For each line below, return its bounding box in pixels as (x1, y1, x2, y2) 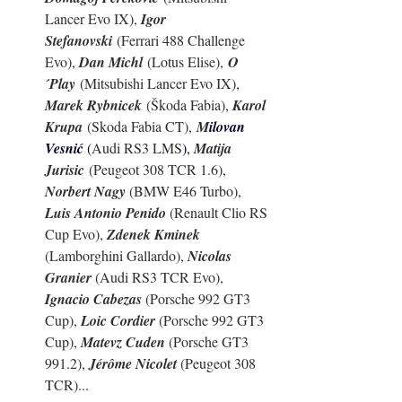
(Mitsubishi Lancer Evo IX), (75, 74, 243, 93)
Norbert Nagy (45, 181, 129, 202)
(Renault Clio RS (170, 203, 271, 223)
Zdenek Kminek (107, 224, 200, 245)
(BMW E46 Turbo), (129, 181, 245, 201)
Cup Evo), (45, 224, 107, 244)
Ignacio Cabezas (45, 289, 142, 310)
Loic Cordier (81, 310, 159, 331)
